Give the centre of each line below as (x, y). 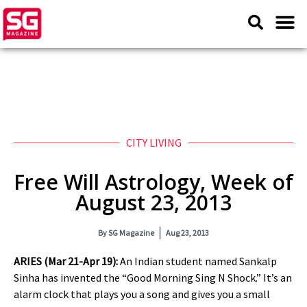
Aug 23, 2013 (187, 233)
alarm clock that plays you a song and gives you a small (142, 294)
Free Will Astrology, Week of (153, 182)
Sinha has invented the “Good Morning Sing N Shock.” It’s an (153, 278)
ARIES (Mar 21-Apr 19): (66, 261)
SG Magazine (131, 233)
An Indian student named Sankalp (197, 261)
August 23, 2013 (153, 202)
